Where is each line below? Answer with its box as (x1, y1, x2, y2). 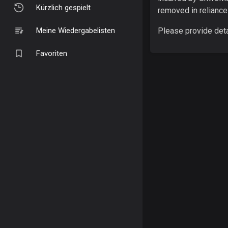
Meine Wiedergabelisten (36, 25, 115, 35)
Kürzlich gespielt (36, 3, 91, 12)
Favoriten (36, 48, 67, 58)
